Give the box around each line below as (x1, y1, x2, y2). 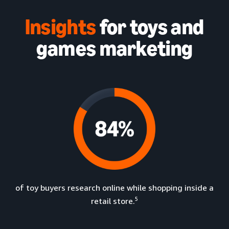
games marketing (36, 35, 193, 62)
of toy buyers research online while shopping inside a (15, 182, 214, 193)
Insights (25, 14, 97, 40)
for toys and (96, 14, 204, 40)
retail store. (91, 196, 135, 207)
